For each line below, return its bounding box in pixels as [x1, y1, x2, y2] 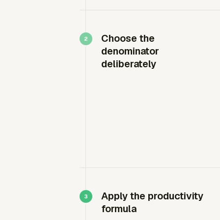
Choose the [101, 32, 155, 45]
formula [101, 202, 137, 215]
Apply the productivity [101, 190, 203, 202]
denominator [101, 45, 159, 57]
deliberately [101, 57, 156, 70]
